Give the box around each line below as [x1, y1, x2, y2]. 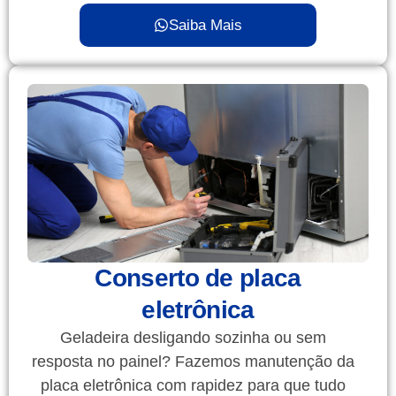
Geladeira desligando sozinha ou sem [59, 329, 326, 347]
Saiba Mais [169, 17, 242, 34]
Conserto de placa [95, 264, 301, 293]
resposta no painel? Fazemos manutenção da [31, 353, 354, 371]
